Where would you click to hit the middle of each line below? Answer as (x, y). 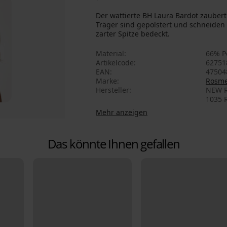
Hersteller (112, 90)
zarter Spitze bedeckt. (133, 34)
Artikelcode (115, 63)
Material (110, 54)
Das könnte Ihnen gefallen (113, 144)
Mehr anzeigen (122, 112)
